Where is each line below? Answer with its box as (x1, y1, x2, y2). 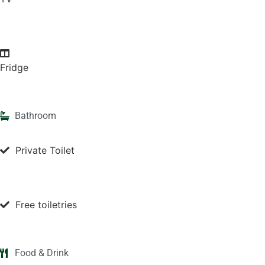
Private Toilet (15, 144, 75, 156)
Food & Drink (15, 247, 69, 258)
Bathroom (15, 110, 56, 121)
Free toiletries (15, 199, 77, 211)
